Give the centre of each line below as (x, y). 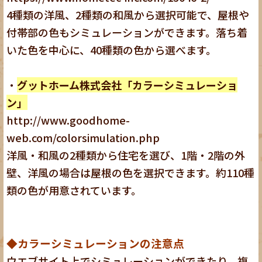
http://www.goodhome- (68, 120)
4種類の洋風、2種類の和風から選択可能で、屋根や (128, 14)
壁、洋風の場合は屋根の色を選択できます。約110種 (131, 172)
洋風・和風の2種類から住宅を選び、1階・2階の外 (126, 155)
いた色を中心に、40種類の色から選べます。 (112, 49)
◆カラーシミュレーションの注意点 (96, 243)
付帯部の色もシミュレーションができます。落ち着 (127, 32)
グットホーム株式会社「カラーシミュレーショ (127, 85)
